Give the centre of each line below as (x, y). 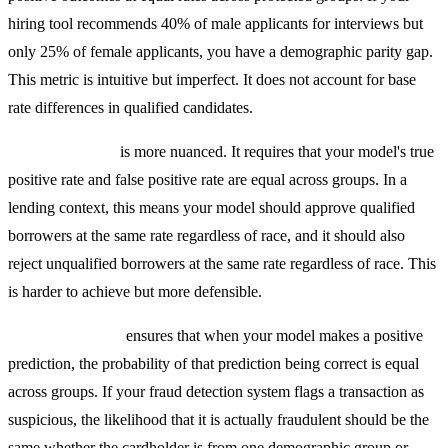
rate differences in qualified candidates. (130, 108)
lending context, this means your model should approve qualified (211, 208)
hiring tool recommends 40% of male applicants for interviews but (215, 24)
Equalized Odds (62, 152)
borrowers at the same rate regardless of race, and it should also (206, 236)
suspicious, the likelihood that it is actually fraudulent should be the (218, 420)
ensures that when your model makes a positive (272, 336)
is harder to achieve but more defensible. (135, 292)
